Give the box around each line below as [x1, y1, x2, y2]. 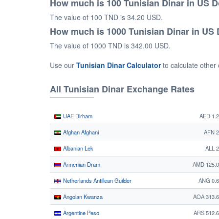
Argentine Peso [62, 209, 99, 217]
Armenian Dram [62, 160, 100, 168]
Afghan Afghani [62, 128, 99, 136]
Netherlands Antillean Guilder [62, 176, 131, 184]
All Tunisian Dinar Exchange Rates [50, 83, 195, 95]
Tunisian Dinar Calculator [76, 60, 161, 70]
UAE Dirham [62, 112, 92, 120]
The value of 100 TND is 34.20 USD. [50, 12, 163, 22]
